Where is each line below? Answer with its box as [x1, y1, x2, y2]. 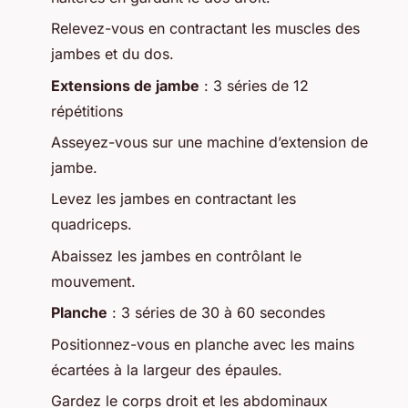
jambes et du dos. [51, 45, 174, 64]
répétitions [51, 101, 123, 120]
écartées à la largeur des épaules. [51, 360, 282, 379]
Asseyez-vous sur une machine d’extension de [51, 133, 368, 152]
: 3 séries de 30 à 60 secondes [107, 303, 325, 322]
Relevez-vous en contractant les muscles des [51, 19, 360, 38]
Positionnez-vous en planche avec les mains [51, 334, 354, 353]
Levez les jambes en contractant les [51, 189, 296, 209]
